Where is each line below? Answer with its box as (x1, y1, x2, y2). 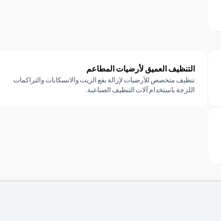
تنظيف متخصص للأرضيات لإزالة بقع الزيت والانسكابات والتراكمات (13, 75, 195, 84)
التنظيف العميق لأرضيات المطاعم (86, 63, 195, 74)
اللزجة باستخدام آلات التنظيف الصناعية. (85, 85, 195, 94)
